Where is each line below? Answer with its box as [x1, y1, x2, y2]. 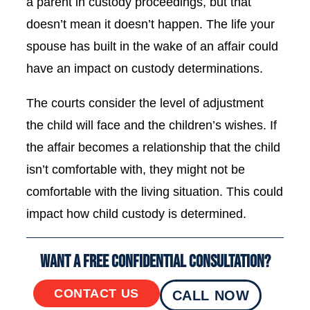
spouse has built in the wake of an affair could [26, 39, 278, 53]
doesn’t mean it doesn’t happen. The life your [26, 17, 275, 31]
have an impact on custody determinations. [26, 62, 263, 75]
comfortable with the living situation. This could [26, 185, 283, 199]
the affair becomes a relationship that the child [26, 140, 280, 154]
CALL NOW [172, 288, 250, 303]
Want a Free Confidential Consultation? [39, 251, 271, 273]
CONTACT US [54, 286, 139, 300]
